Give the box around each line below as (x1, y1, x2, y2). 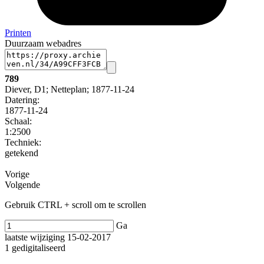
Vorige (5, 169, 29, 180)
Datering (5, 95, 37, 105)
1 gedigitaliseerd (5, 243, 65, 253)
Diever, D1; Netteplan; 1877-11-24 (5, 84, 134, 95)
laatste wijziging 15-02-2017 (5, 232, 111, 243)
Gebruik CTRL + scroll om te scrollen (5, 200, 146, 210)
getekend (5, 148, 38, 159)
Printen (5, 28, 31, 38)
